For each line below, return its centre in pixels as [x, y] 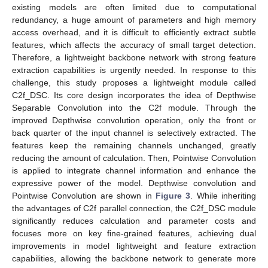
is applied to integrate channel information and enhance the [134, 170]
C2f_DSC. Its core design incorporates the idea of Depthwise [134, 95]
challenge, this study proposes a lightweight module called [134, 82]
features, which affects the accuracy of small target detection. [134, 45]
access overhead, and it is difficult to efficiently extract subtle [134, 32]
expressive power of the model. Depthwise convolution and [134, 183]
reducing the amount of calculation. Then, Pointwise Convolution [134, 158]
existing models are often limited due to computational [134, 7]
